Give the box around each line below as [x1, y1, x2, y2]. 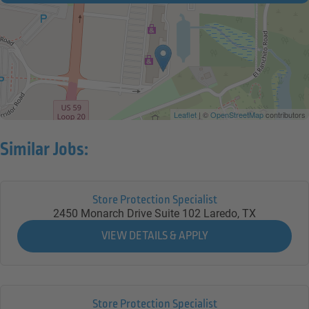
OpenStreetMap [210, 109, 263, 121]
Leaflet [174, 109, 197, 121]
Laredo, [203, 207, 243, 221]
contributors [263, 109, 306, 121]
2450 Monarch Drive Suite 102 [52, 207, 201, 221]
